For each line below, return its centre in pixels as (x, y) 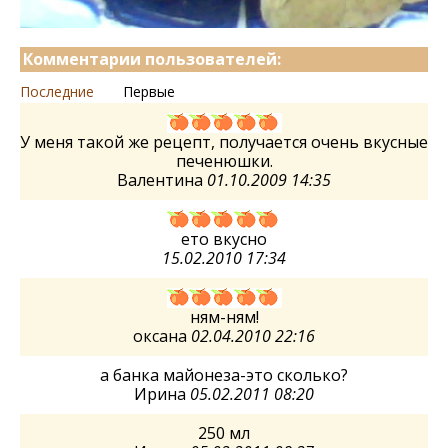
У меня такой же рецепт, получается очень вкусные (224, 142)
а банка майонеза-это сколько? (224, 375)
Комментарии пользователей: (152, 59)
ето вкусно (224, 239)
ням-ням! (224, 317)
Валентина (162, 180)
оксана (162, 336)
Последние (57, 91)
